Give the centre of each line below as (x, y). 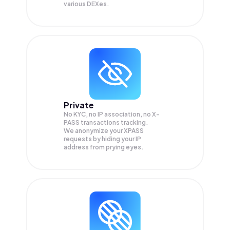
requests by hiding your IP (102, 139)
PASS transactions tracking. (106, 123)
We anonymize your (94, 131)
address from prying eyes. (104, 147)
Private (79, 105)
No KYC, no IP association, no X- (112, 114)
